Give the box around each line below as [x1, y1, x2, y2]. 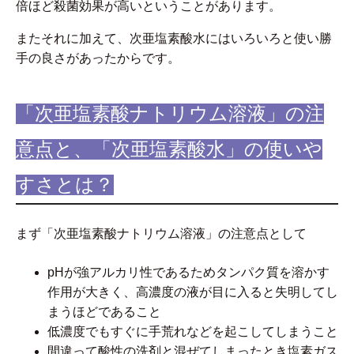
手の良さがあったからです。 [16, 51, 180, 66]
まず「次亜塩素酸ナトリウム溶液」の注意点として [16, 227, 307, 241]
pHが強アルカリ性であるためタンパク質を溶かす [47, 265, 330, 280]
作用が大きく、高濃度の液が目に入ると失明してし [47, 285, 338, 299]
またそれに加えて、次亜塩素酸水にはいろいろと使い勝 [16, 32, 332, 46]
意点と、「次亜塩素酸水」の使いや [16, 139, 322, 160]
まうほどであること [47, 305, 161, 319]
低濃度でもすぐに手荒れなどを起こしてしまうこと [47, 325, 338, 339]
